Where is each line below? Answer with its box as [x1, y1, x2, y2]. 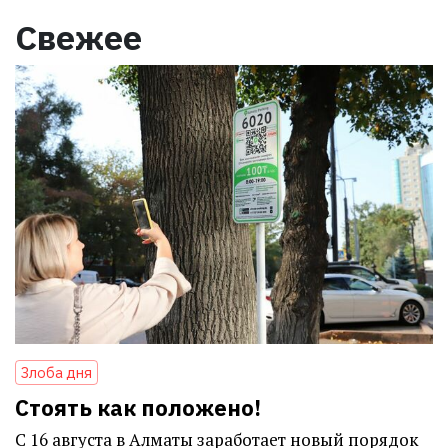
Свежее [15, 14, 142, 59]
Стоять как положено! [15, 392, 261, 422]
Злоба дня [21, 362, 92, 382]
